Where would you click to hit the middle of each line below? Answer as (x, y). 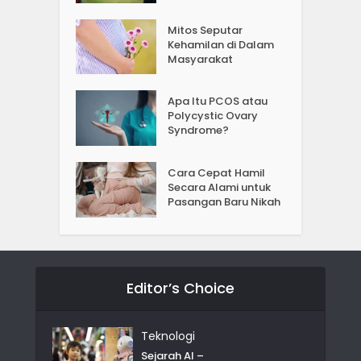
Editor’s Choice (180, 288)
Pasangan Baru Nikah (224, 202)
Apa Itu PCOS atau (218, 102)
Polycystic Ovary (213, 116)
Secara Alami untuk (220, 188)
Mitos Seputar (205, 30)
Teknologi (168, 336)
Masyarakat (201, 59)
